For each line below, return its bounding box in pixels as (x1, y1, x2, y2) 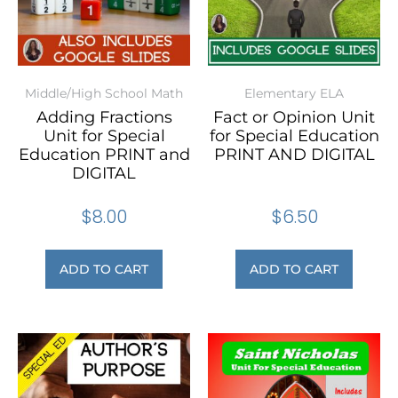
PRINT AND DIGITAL (213, 145, 375, 165)
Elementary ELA (244, 85, 344, 102)
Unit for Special (43, 126, 165, 147)
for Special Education (209, 126, 379, 147)
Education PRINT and (18, 145, 190, 165)
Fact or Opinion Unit (213, 107, 375, 128)
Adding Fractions (36, 107, 172, 128)
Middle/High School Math (25, 85, 183, 102)
